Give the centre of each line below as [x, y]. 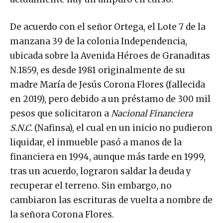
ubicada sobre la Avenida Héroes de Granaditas [110, 56]
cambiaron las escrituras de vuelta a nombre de [111, 200]
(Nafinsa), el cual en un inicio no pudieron [123, 128]
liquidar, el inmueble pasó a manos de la [96, 142]
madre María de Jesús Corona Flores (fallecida [108, 84]
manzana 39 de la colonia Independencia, [99, 41]
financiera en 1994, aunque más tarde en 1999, [108, 157]
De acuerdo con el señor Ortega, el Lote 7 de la [108, 27]
